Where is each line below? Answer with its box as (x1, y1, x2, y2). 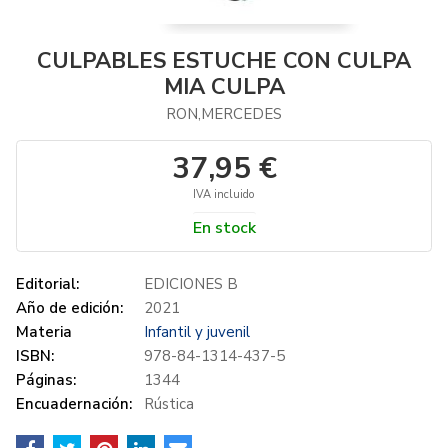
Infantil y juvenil (144, 322, 250, 342)
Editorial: (16, 274, 79, 294)
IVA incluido (193, 187, 255, 202)
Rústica (144, 394, 194, 414)
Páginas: (16, 370, 76, 390)
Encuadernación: (16, 394, 132, 414)
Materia (16, 322, 72, 342)
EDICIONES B (144, 274, 238, 294)
